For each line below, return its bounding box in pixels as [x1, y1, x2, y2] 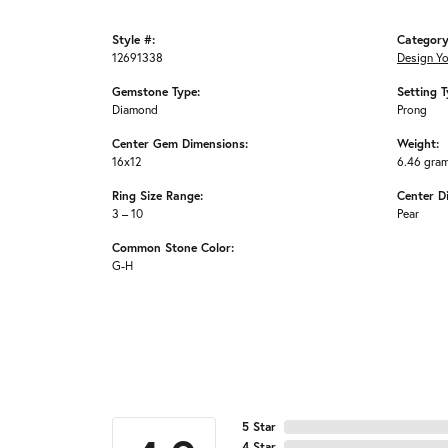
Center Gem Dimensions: [112, 135, 248, 152]
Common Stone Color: [112, 239, 234, 256]
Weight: [397, 135, 439, 152]
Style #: [112, 31, 155, 48]
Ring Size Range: [112, 187, 203, 204]
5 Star [242, 419, 276, 435]
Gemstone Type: [112, 83, 200, 100]
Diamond [112, 101, 158, 118]
